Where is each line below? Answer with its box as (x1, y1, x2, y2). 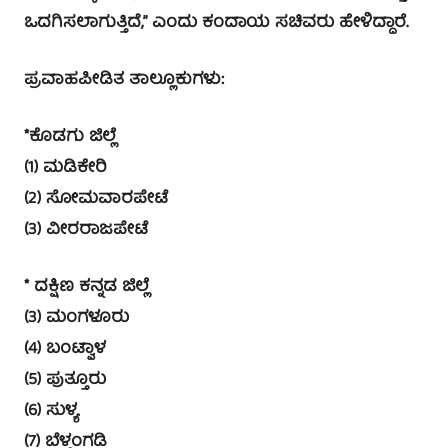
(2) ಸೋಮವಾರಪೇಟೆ (24, 184, 168, 214)
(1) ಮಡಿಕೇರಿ (24, 153, 107, 183)
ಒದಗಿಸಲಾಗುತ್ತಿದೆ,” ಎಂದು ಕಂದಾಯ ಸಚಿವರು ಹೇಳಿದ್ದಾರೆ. (24, 8, 408, 38)
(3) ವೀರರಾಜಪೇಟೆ (24, 215, 148, 245)
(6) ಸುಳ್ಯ (24, 396, 78, 426)
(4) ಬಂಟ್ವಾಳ (24, 334, 106, 364)
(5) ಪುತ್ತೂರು (24, 365, 106, 395)
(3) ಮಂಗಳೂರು (24, 303, 129, 333)
